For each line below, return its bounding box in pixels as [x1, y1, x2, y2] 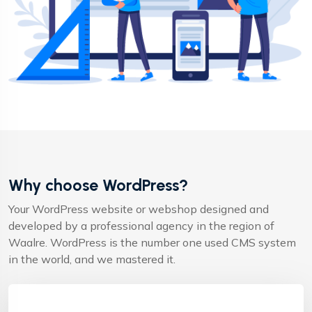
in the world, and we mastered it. [8, 252, 175, 267]
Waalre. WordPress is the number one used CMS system [8, 235, 296, 250]
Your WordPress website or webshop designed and [8, 202, 269, 217]
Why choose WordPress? [8, 175, 188, 196]
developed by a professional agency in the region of [8, 219, 274, 233]
